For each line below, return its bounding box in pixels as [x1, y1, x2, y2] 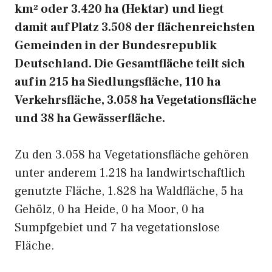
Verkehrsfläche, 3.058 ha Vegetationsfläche [15, 92, 257, 108]
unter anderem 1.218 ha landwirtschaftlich [15, 165, 245, 181]
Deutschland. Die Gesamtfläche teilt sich [15, 56, 245, 72]
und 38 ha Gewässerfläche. [15, 110, 165, 126]
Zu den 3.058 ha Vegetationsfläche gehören [15, 147, 249, 163]
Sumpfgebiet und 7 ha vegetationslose [15, 220, 220, 236]
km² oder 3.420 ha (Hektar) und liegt [15, 1, 224, 17]
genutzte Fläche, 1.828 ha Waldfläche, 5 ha [15, 183, 243, 199]
